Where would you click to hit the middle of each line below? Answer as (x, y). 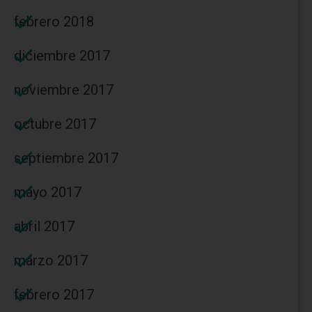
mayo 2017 (48, 192)
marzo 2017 (51, 260)
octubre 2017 (55, 124)
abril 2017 (44, 226)
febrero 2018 (54, 21)
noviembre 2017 (64, 89)
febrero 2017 (54, 294)
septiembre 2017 (66, 158)
